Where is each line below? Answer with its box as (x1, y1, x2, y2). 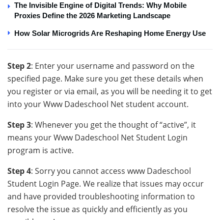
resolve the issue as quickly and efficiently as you (7, 203, 188, 215)
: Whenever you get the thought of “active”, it (31, 119, 196, 130)
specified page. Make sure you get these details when (7, 73, 203, 84)
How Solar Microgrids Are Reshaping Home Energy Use (14, 28, 206, 37)
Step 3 (7, 119, 31, 130)
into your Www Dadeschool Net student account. (7, 98, 189, 110)
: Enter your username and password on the (31, 60, 194, 71)
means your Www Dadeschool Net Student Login (7, 132, 188, 143)
